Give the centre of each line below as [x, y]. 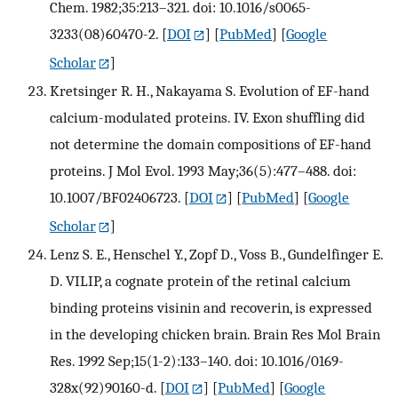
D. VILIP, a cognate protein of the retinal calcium [200, 281]
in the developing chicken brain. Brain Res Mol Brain [215, 334]
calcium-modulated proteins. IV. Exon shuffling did [207, 118]
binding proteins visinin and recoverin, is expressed [211, 308]
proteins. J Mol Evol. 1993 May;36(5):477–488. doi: [203, 171]
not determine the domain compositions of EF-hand [211, 144]
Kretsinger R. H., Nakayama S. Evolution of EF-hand [210, 91]
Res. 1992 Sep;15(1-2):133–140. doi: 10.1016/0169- [197, 361]
